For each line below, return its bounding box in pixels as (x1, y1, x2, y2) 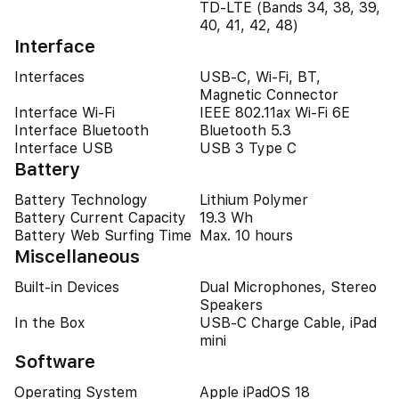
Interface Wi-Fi (14, 104, 115, 121)
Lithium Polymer (199, 191, 308, 208)
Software (14, 351, 95, 372)
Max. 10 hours (199, 227, 293, 244)
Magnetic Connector (199, 86, 338, 103)
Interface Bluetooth (14, 122, 149, 139)
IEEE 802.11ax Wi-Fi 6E (199, 104, 350, 121)
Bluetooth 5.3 (199, 122, 291, 139)
